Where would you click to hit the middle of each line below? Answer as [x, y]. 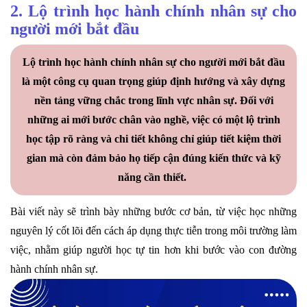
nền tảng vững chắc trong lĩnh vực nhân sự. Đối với [153, 100]
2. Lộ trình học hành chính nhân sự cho [153, 11]
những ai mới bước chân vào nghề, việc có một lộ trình [153, 119]
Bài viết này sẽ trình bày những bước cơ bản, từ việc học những [153, 211]
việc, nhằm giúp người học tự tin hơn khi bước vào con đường [153, 249]
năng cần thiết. [153, 177]
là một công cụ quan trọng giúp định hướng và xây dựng [153, 81]
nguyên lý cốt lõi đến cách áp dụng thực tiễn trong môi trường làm [153, 230]
